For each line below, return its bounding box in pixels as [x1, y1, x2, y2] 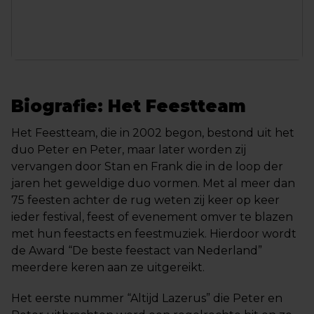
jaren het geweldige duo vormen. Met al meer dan [11, 177, 295, 190]
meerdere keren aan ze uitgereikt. [11, 261, 207, 274]
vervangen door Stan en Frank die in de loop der [11, 160, 283, 173]
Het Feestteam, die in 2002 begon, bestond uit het [11, 126, 294, 139]
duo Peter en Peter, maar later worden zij [11, 143, 246, 156]
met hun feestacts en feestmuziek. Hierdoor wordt [11, 227, 296, 240]
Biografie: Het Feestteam [11, 96, 246, 116]
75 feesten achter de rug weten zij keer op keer [11, 193, 280, 207]
